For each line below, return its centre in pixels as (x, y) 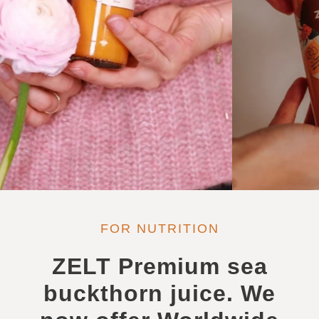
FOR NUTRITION (159, 228)
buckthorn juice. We (159, 293)
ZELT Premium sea (159, 266)
